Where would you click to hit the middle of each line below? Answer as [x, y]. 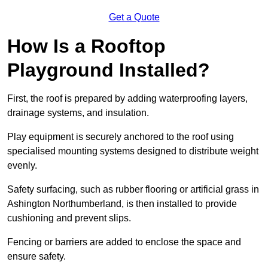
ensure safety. [38, 257]
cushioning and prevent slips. [70, 218]
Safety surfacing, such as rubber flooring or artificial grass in [133, 190]
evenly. [23, 166]
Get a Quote [134, 17]
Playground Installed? [109, 70]
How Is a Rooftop [86, 46]
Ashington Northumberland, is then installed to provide [122, 204]
